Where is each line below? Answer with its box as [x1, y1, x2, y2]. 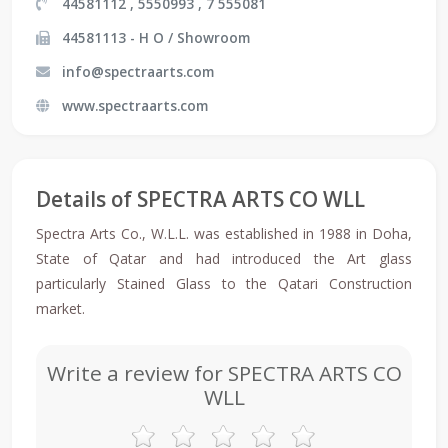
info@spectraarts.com [62, 62, 214, 82]
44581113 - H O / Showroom [62, 28, 250, 48]
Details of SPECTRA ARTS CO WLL [36, 185, 365, 214]
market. [36, 299, 85, 319]
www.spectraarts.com [62, 96, 208, 116]
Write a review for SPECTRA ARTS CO [46, 359, 402, 388]
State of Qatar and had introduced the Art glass [36, 249, 412, 269]
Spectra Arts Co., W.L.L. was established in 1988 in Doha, [36, 224, 412, 244]
